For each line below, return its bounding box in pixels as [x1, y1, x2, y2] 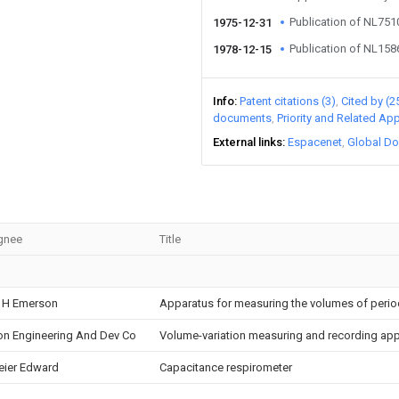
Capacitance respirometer [159, 361, 292, 374]
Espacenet [288, 135, 342, 149]
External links [213, 135, 282, 149]
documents [213, 111, 272, 125]
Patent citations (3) [240, 94, 336, 108]
